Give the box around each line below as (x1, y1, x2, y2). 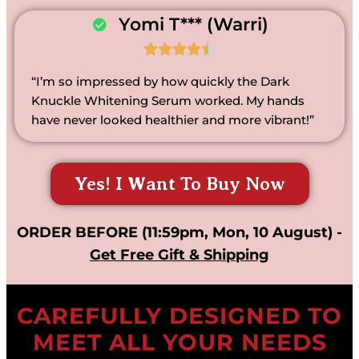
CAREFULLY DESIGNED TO (17, 302, 342, 330)
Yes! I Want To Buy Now (74, 173, 285, 195)
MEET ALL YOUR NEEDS (32, 329, 327, 357)
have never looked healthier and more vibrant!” (30, 111, 314, 127)
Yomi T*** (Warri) (118, 13, 268, 35)
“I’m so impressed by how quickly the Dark (30, 73, 289, 89)
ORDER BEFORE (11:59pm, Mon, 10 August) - (17, 224, 342, 242)
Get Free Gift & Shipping (90, 246, 269, 264)
